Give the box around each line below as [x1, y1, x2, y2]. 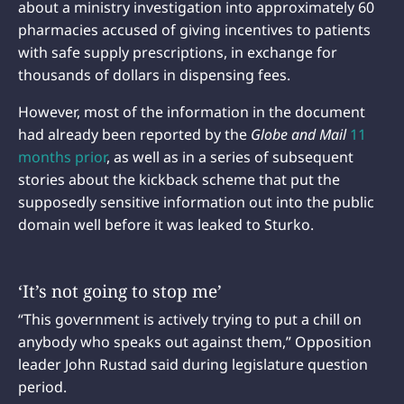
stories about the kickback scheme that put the [18, 169, 340, 189]
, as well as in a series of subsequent [106, 146, 353, 167]
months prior [18, 146, 106, 167]
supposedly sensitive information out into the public [18, 191, 374, 212]
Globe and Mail [251, 124, 346, 144]
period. [18, 377, 70, 398]
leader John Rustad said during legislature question [18, 354, 368, 375]
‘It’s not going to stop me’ [18, 280, 222, 304]
